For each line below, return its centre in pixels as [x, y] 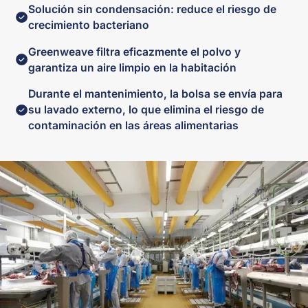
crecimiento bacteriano [89, 25]
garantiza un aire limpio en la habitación [133, 67]
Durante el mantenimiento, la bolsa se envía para [156, 94]
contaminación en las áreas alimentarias [134, 126]
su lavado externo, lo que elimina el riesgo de [146, 110]
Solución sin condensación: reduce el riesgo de [153, 9]
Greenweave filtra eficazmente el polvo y [135, 52]
